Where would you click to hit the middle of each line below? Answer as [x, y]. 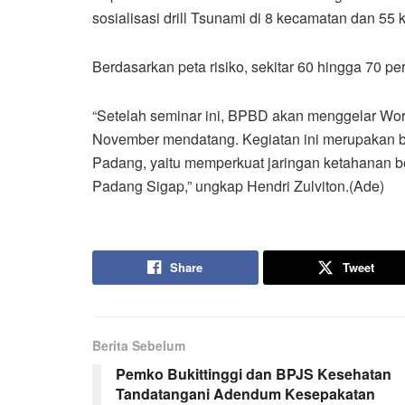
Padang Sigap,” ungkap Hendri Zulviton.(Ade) [238, 185]
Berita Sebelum [139, 345]
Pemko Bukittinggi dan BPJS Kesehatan [254, 373]
